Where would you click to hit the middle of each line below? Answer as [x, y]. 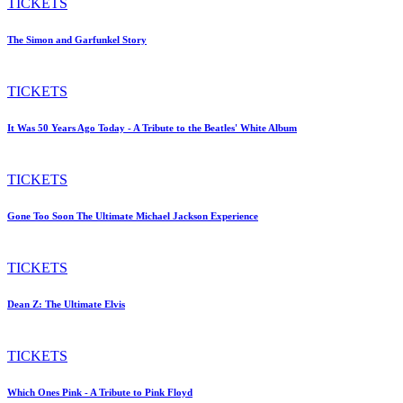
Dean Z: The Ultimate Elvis [66, 304]
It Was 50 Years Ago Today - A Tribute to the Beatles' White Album [152, 127]
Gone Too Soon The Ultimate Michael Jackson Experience [133, 215]
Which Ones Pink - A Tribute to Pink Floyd [100, 392]
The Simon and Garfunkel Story [77, 40]
